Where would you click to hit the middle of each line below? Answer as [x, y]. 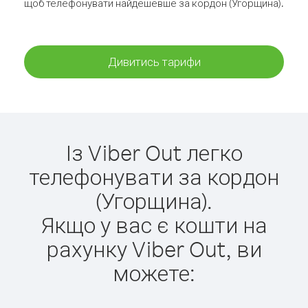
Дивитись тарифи [154, 62]
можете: [154, 273]
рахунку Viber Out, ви [154, 249]
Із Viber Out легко [154, 152]
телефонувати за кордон [154, 176]
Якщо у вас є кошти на [154, 224]
